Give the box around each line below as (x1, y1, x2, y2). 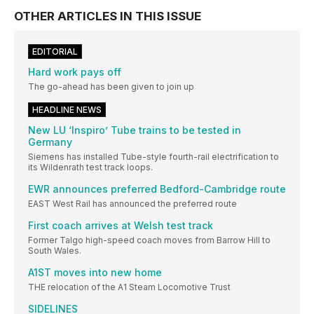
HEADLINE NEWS (32, 104, 102, 116)
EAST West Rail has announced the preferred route (28, 198, 237, 210)
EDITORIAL (32, 46, 78, 57)
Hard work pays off (28, 66, 121, 78)
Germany (28, 136, 72, 149)
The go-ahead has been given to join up (28, 81, 194, 93)
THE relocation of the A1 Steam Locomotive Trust (28, 282, 231, 293)
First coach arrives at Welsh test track (28, 219, 213, 232)
